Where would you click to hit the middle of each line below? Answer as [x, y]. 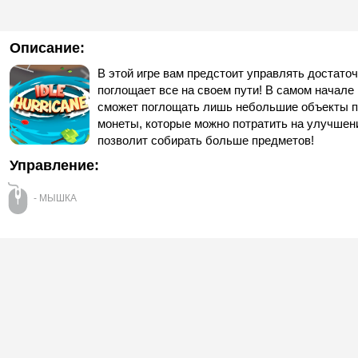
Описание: [47, 48]
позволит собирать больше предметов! [206, 140]
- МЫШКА [55, 198]
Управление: [54, 165]
